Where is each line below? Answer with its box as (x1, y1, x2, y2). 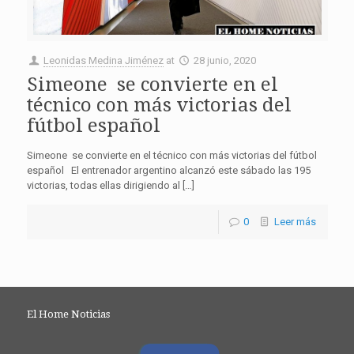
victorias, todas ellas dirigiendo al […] (26, 179, 194, 192)
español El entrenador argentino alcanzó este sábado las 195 (26, 164, 311, 177)
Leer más (273, 216, 316, 228)
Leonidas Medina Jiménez (43, 55, 164, 67)
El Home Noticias (26, 308, 110, 321)
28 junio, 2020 (193, 55, 256, 67)
